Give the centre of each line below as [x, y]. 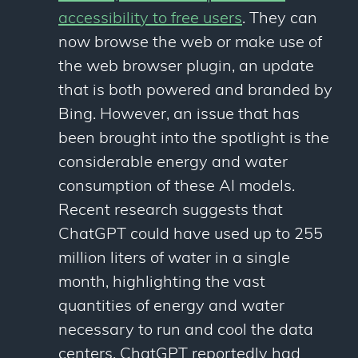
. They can [280, 20]
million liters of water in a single [174, 259]
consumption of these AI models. [177, 187]
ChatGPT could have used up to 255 [191, 235]
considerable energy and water [173, 163]
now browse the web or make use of [190, 44]
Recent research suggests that [171, 211]
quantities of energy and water [171, 307]
